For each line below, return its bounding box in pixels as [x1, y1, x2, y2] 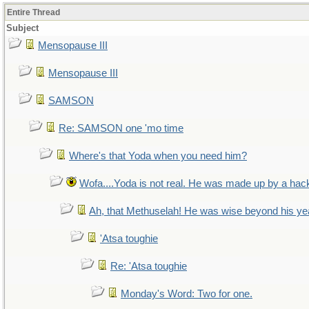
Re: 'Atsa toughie [110, 261, 187, 272]
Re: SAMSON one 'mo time [59, 123, 183, 134]
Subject [6, 23, 39, 33]
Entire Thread [7, 8, 60, 17]
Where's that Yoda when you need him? [69, 150, 247, 161]
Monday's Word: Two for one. [121, 288, 252, 299]
